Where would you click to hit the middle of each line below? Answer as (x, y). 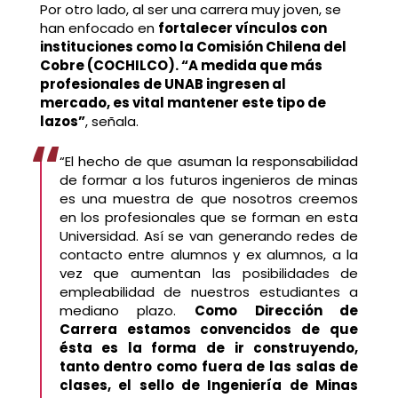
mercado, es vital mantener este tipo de (183, 103)
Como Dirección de (277, 311)
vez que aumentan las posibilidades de (209, 274)
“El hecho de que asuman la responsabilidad (209, 162)
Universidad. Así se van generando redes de (209, 236)
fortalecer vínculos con (242, 28)
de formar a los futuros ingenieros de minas (209, 180)
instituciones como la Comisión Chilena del (193, 47)
